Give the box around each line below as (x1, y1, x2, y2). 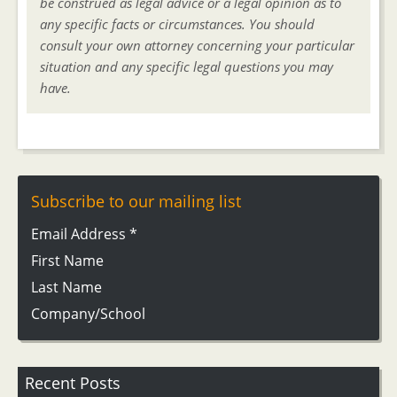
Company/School (31, 303, 145, 323)
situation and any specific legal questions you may (40, 57, 333, 75)
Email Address (31, 223, 129, 244)
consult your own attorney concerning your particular (40, 35, 354, 54)
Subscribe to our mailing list (31, 190, 241, 212)
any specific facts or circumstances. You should (40, 14, 315, 33)
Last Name (31, 276, 102, 297)
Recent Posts (25, 371, 121, 393)
